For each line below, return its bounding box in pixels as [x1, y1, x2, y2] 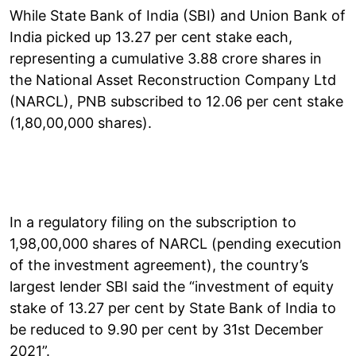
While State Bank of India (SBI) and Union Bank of [10, 6, 346, 24]
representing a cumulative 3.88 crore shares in [10, 49, 322, 67]
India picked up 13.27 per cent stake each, [10, 28, 292, 45]
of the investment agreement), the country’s [10, 256, 308, 273]
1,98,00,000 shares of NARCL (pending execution [10, 234, 342, 252]
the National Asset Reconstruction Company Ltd [10, 71, 336, 88]
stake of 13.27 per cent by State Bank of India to [10, 299, 336, 316]
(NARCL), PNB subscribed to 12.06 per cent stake [10, 92, 343, 110]
